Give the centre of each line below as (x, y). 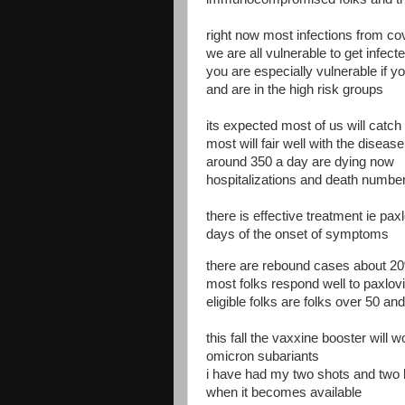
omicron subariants (263, 356)
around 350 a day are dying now (300, 162)
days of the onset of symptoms (297, 234)
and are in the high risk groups (295, 89)
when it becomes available (286, 392)
